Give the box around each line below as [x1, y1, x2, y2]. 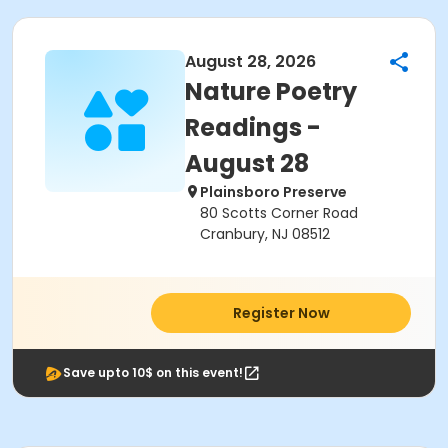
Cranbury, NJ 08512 [200, 224, 330, 244]
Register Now [232, 303, 330, 323]
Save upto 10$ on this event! [63, 364, 243, 381]
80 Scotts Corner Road [200, 203, 358, 223]
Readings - [185, 111, 321, 144]
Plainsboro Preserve [200, 182, 347, 202]
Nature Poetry [185, 75, 357, 108]
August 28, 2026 [185, 50, 316, 73]
